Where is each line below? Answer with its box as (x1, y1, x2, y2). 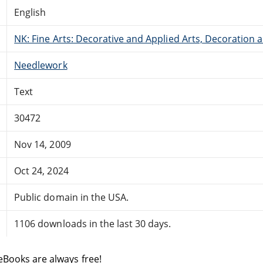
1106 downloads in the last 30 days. (14, 217, 171, 230)
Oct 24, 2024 (14, 164, 69, 177)
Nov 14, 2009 (14, 137, 71, 151)
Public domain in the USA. (14, 190, 129, 204)
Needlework (14, 58, 68, 72)
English (14, 5, 46, 19)
